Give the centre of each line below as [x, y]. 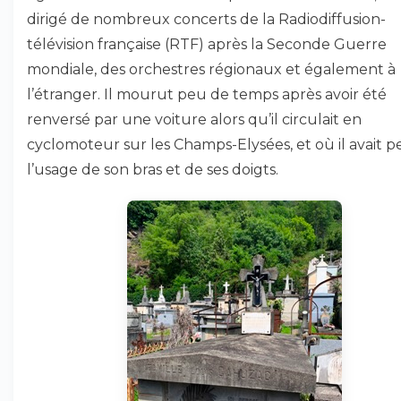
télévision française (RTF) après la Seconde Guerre [207, 44]
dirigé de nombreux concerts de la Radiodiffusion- [206, 19]
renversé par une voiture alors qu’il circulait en [194, 119]
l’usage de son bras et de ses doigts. [153, 170]
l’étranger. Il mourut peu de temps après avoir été [207, 94]
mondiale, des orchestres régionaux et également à [211, 69]
